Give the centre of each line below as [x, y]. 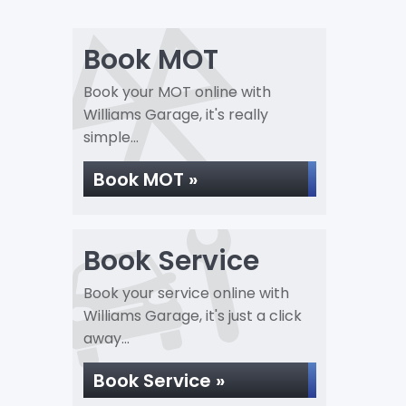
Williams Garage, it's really [175, 115]
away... [106, 338]
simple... [111, 137]
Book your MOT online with [177, 92]
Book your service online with [186, 293]
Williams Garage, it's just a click [192, 316]
